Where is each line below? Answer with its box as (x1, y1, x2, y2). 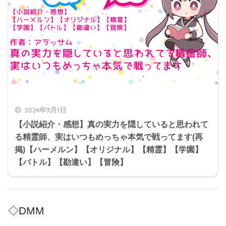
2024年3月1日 (24, 105, 67, 114)
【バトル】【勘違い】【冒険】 (15, 157, 128, 166)
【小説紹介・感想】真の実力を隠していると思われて (15, 120, 208, 129)
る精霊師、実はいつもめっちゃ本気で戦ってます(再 (15, 132, 203, 141)
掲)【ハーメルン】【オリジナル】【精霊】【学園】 (15, 145, 203, 154)
